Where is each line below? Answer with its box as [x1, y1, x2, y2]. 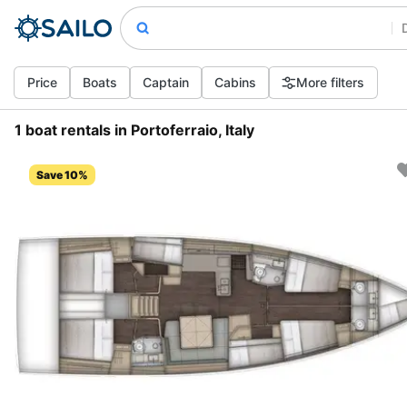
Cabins [214, 74, 256, 90]
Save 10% [36, 168, 88, 182]
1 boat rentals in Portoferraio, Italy [15, 121, 254, 139]
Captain [143, 74, 189, 90]
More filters [296, 74, 364, 90]
